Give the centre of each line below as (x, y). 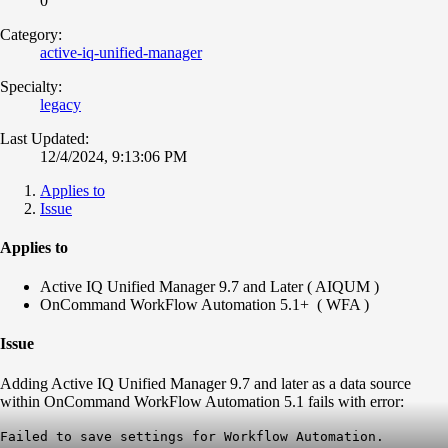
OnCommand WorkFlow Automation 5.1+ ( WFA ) (204, 305)
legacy (60, 104)
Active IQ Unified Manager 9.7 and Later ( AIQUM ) (209, 287)
